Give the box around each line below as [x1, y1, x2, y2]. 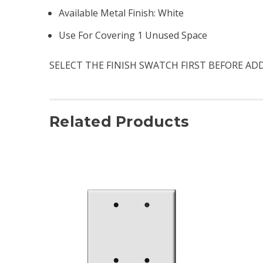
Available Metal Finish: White [59, 6, 184, 19]
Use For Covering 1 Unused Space [59, 28, 208, 42]
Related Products [49, 112, 189, 130]
